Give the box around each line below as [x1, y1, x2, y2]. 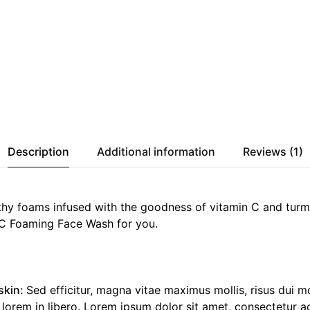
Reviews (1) [242, 144, 303, 158]
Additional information [96, 144, 215, 158]
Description [7, 144, 69, 158]
